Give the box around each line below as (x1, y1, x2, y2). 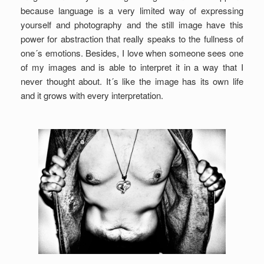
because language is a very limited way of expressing (21, 4, 243, 16)
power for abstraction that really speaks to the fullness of (21, 32, 243, 45)
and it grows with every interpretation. (21, 89, 163, 101)
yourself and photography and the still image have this (21, 18, 243, 31)
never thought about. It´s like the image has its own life (21, 75, 243, 87)
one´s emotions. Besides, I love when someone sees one (21, 47, 243, 59)
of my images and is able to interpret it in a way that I (21, 61, 243, 73)
